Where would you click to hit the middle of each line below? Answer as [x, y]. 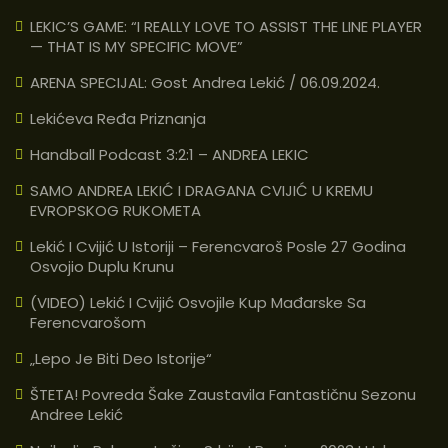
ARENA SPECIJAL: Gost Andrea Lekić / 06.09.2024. [205, 82]
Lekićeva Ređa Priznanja [118, 118]
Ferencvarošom [88, 322]
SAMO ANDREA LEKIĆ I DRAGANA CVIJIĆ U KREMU [201, 190]
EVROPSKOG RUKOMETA [115, 210]
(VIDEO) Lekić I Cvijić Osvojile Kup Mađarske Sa [198, 302]
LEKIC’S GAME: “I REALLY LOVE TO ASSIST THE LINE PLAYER [226, 26]
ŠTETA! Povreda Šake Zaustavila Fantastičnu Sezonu [223, 394]
